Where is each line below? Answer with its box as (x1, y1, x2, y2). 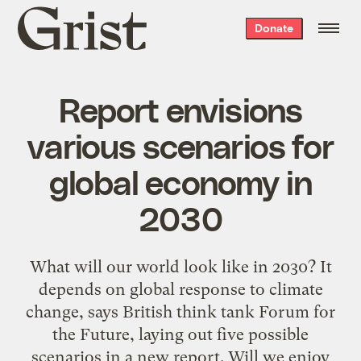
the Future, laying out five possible (52, 324, 309, 344)
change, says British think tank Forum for (26, 301, 335, 322)
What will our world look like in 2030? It (29, 256, 332, 276)
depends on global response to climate (38, 279, 323, 299)
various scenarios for (27, 124, 334, 165)
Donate (254, 21, 293, 35)
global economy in (49, 160, 312, 201)
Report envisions (58, 88, 303, 129)
